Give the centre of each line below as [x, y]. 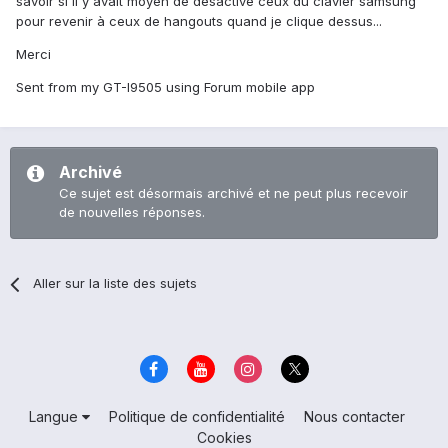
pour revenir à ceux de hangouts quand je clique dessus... [199, 21]
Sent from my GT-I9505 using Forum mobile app [165, 87]
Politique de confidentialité [196, 416]
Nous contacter [354, 416]
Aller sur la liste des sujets [115, 283]
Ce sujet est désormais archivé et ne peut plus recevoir [233, 193]
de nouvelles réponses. [132, 212]
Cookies [224, 437]
